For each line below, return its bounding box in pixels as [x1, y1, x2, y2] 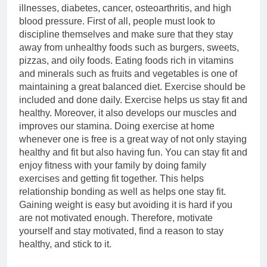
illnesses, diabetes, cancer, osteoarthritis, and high [19, 3, 231, 13]
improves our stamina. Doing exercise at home [19, 121, 215, 131]
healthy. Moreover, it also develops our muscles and [19, 108, 237, 118]
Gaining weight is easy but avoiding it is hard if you [19, 200, 232, 210]
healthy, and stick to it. [19, 239, 111, 249]
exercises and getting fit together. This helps [19, 173, 204, 184]
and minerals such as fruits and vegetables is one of [19, 69, 237, 79]
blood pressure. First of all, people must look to [19, 16, 215, 26]
